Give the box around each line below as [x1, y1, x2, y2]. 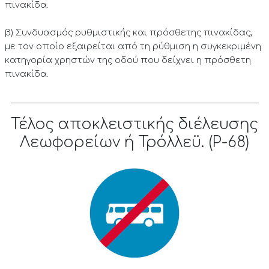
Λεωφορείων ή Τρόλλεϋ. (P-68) [20, 134, 249, 151]
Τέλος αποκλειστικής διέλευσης [11, 116, 258, 133]
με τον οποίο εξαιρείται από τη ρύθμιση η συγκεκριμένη [4, 41, 261, 52]
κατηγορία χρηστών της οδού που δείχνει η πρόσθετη [4, 55, 251, 65]
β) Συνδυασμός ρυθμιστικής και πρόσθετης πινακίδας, [4, 28, 252, 38]
